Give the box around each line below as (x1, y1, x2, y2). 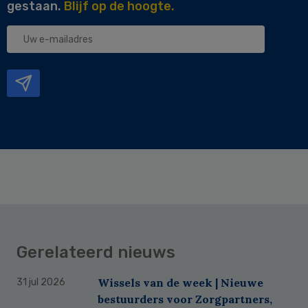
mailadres (6, 55, 72, 72)
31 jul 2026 (16, 276, 65, 288)
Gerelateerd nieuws (16, 242, 175, 262)
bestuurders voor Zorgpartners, (98, 291, 272, 306)
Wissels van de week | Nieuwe (98, 275, 263, 289)
